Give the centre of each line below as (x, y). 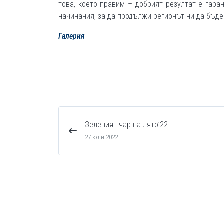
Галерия (72, 36)
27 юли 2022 (101, 137)
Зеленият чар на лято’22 (126, 125)
